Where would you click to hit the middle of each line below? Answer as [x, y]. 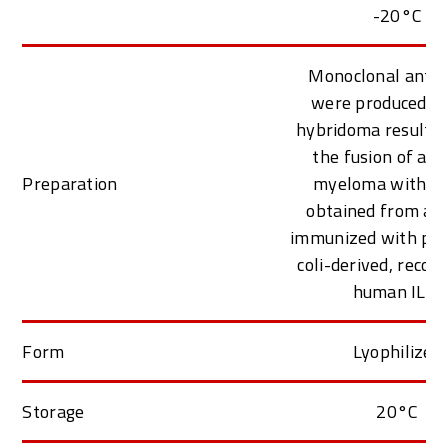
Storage [53, 411]
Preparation [70, 183]
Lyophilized [397, 351]
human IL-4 [397, 291]
